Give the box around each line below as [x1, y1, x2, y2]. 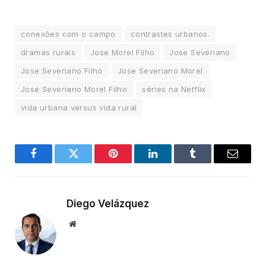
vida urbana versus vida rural [21, 102, 137, 112]
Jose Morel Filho [90, 47, 155, 57]
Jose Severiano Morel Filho [21, 84, 128, 94]
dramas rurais [21, 47, 76, 57]
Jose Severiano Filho [21, 65, 103, 75]
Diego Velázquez [66, 197, 149, 210]
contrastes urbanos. [130, 28, 210, 39]
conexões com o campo [21, 28, 116, 39]
